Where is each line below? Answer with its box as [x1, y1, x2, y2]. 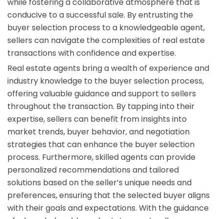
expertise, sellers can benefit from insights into [7, 113, 187, 125]
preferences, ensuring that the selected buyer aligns [7, 189, 210, 201]
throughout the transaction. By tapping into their [7, 100, 195, 112]
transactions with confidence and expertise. [7, 47, 176, 59]
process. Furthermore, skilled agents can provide [7, 151, 196, 163]
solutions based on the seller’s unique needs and [7, 176, 192, 188]
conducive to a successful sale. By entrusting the [7, 9, 193, 21]
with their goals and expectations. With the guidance [7, 202, 209, 214]
